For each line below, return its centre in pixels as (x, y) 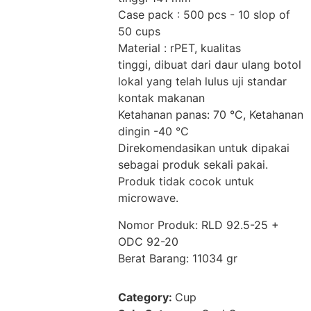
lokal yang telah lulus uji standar (204, 82)
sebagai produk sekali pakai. (193, 165)
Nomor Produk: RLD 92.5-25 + (199, 225)
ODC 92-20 (148, 241)
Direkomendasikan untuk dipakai (204, 148)
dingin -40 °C (153, 132)
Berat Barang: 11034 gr (178, 258)
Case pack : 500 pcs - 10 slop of (204, 15)
